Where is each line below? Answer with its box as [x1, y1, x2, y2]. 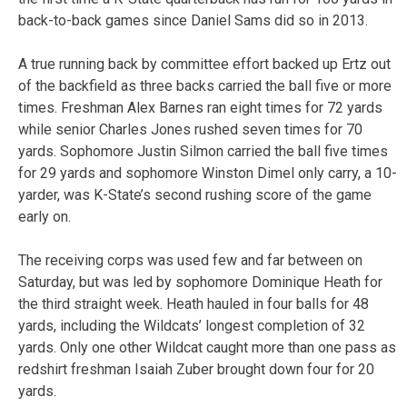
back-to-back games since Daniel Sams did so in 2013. [18, 12, 368, 30]
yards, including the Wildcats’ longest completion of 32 [18, 317, 365, 335]
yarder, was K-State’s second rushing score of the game [18, 186, 372, 204]
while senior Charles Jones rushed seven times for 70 [18, 121, 362, 139]
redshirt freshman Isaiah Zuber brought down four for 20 [18, 361, 374, 379]
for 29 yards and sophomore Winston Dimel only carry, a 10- [18, 164, 397, 183]
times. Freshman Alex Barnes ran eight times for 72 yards [18, 99, 382, 117]
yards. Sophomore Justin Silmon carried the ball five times [18, 143, 388, 161]
